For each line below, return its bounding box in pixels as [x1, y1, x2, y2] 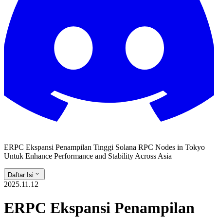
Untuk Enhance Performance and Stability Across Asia [4, 152, 172, 160]
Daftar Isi [8, 171, 34, 179]
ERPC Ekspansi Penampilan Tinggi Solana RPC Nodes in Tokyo [4, 143, 205, 151]
